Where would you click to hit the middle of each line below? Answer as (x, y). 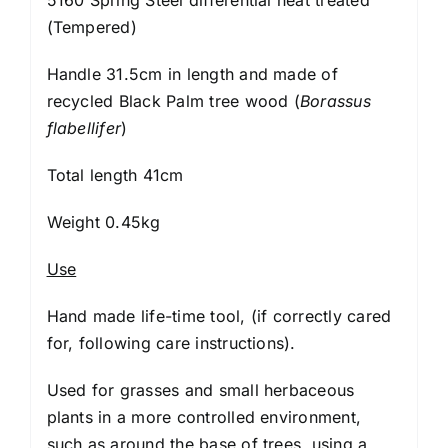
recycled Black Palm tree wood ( (173, 100)
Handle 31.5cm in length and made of (192, 73)
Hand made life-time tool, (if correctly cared (219, 315)
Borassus (335, 100)
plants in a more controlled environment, (204, 416)
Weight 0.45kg (103, 221)
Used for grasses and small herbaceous (200, 389)
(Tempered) (91, 26)
